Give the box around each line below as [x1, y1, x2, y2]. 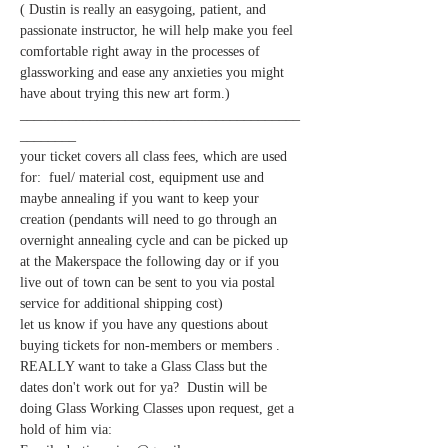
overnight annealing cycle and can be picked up [20, 232, 292, 248]
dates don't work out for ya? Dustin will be [20, 379, 271, 395]
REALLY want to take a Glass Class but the [20, 358, 271, 374]
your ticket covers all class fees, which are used [20, 148, 291, 164]
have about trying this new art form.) [20, 85, 238, 101]
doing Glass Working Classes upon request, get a [20, 400, 298, 416]
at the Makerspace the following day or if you [20, 253, 283, 269]
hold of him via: [20, 421, 112, 437]
